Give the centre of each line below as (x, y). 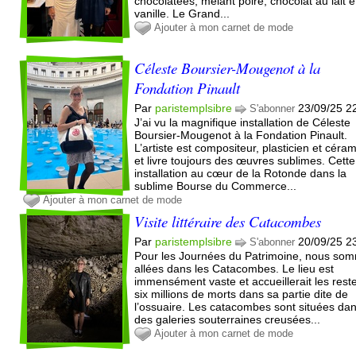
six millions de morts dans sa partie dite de (242, 294)
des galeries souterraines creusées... (228, 319)
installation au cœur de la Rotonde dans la (241, 173)
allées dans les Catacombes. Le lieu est (234, 268)
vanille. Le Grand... (182, 13)
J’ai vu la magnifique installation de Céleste (243, 122)
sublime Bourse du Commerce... (216, 186)
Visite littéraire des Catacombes (228, 221)
